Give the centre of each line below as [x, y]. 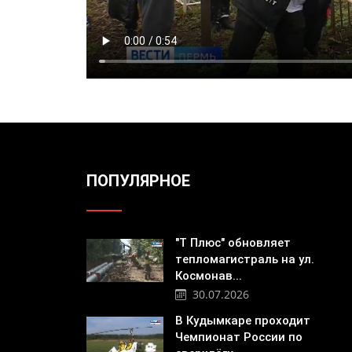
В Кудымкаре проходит [242, 320]
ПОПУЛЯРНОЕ [138, 181]
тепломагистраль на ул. [244, 260]
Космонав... [208, 276]
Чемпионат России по [238, 337]
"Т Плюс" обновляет [233, 243]
